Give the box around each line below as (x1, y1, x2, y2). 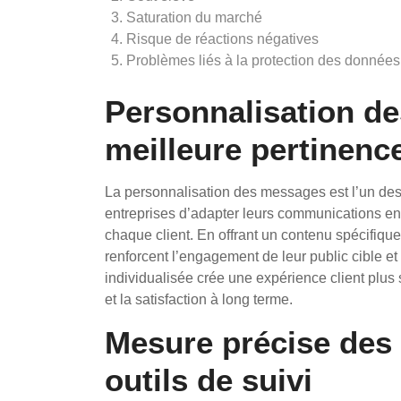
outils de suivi (105, 363, 312, 397)
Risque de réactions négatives (126, 31, 319, 47)
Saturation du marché (126, 10, 262, 25)
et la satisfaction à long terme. (105, 292, 293, 307)
